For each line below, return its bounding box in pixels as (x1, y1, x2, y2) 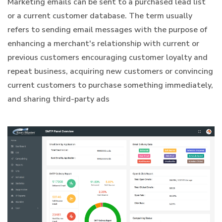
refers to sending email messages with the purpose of (7, 24, 207, 35)
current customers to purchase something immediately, (7, 79, 213, 91)
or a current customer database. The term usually (7, 10, 192, 21)
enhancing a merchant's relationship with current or (7, 38, 199, 49)
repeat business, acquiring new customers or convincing (7, 65, 213, 77)
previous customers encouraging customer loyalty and (7, 52, 208, 63)
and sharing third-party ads (7, 93, 110, 105)
